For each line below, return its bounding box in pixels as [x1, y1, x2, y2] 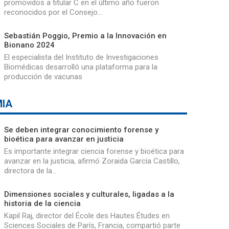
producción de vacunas [4, 72, 82, 81]
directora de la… [4, 166, 57, 175]
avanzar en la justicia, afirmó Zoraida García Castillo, [4, 156, 180, 166]
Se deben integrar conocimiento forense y [4, 125, 158, 134]
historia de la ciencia [4, 198, 81, 208]
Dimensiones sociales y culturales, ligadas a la [4, 189, 174, 199]
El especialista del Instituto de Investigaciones [4, 52, 158, 62]
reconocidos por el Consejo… [4, 7, 102, 17]
